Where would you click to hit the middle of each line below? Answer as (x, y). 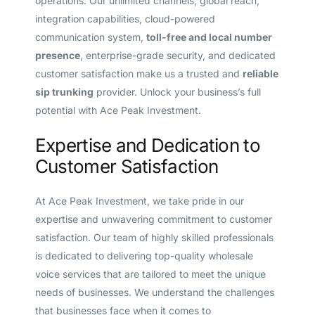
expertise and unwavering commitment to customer (153, 219)
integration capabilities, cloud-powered (125, 19)
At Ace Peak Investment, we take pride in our (139, 201)
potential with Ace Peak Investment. (118, 110)
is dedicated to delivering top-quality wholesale (144, 256)
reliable (260, 74)
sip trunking (64, 92)
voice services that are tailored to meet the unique (150, 274)
